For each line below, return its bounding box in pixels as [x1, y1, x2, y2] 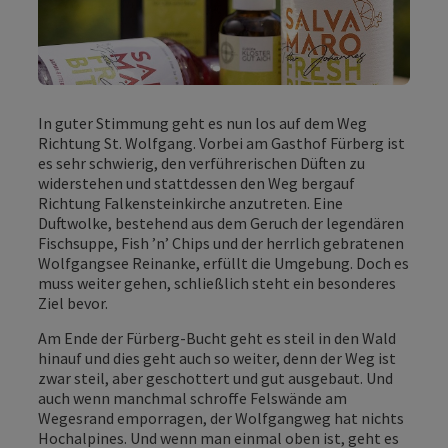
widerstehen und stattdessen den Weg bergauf [38, 172, 355, 193]
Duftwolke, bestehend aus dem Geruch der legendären [38, 212, 404, 233]
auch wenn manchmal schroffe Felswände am [38, 387, 347, 408]
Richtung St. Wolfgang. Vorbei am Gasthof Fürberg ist [38, 132, 405, 153]
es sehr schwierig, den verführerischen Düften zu [38, 152, 365, 173]
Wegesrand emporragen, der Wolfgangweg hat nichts [38, 407, 404, 428]
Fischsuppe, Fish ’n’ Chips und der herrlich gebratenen [38, 232, 404, 253]
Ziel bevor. [38, 292, 108, 313]
